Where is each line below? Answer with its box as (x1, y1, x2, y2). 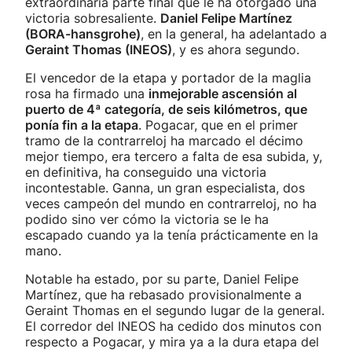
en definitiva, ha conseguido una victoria (25, 164, 266, 180)
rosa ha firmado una (25, 86, 148, 101)
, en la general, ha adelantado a (141, 26, 327, 42)
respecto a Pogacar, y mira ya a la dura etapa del (25, 334, 319, 350)
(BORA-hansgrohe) (25, 26, 141, 42)
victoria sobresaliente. (25, 10, 160, 26)
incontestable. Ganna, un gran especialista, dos (25, 180, 305, 196)
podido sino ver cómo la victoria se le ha (25, 211, 269, 227)
